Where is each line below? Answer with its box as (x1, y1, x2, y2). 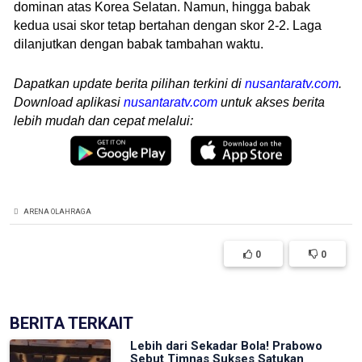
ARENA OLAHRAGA (23, 208, 91, 217)
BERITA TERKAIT (10, 314, 133, 334)
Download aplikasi (14, 95, 124, 109)
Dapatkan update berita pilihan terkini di (14, 76, 245, 90)
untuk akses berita (217, 95, 325, 109)
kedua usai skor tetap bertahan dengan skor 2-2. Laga (14, 18, 322, 32)
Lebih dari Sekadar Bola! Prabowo (130, 339, 323, 354)
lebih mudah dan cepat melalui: (14, 113, 193, 128)
